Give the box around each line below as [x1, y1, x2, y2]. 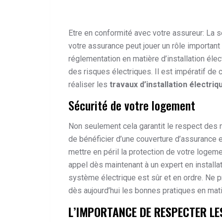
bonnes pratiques [135, 186, 195, 196]
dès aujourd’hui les [68, 186, 135, 196]
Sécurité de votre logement [68, 96, 195, 114]
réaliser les [68, 79, 110, 89]
